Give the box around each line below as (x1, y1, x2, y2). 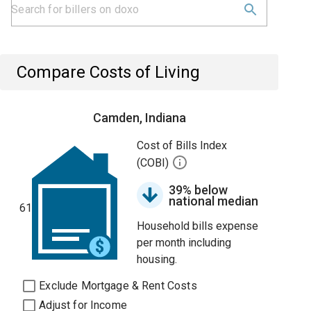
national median (169, 194, 259, 208)
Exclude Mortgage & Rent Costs (39, 279, 197, 292)
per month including (137, 236, 232, 249)
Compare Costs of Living (17, 62, 201, 82)
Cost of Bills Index (137, 139, 228, 152)
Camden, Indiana (92, 110, 186, 125)
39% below (169, 183, 228, 197)
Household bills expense (137, 219, 259, 233)
